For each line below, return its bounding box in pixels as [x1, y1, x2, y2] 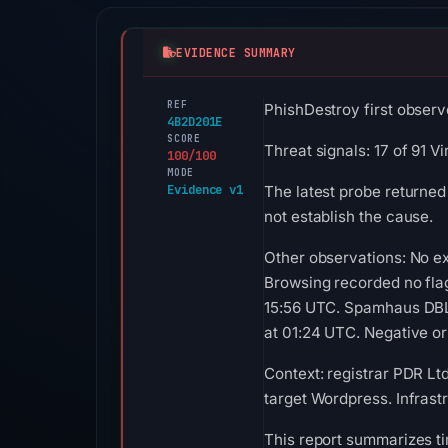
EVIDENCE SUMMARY [176, 44, 296, 60]
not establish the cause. [264, 207, 434, 226]
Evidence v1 [167, 181, 244, 198]
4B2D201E [167, 113, 223, 130]
